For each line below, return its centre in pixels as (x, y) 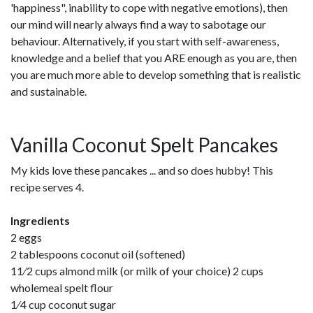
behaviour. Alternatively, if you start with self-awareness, (145, 41)
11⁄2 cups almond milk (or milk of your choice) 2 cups (137, 271)
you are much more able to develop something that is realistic (156, 74)
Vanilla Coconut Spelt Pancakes (144, 145)
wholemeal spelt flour (62, 287)
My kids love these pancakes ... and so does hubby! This (142, 170)
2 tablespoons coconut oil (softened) (98, 254)
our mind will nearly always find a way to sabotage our (138, 24)
